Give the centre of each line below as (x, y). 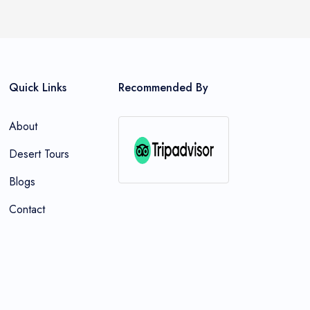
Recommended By (163, 87)
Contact (27, 209)
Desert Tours (39, 154)
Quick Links (37, 87)
